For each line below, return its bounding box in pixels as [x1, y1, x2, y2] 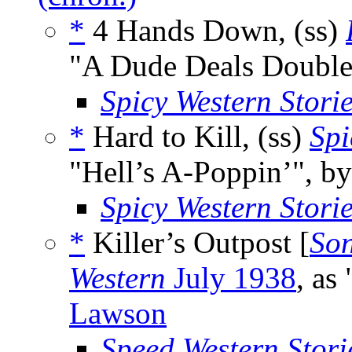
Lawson [69, 296, 167, 331]
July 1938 [166, 261, 296, 295]
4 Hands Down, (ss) [85, 13, 346, 48]
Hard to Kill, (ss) [85, 119, 310, 154]
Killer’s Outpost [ [85, 225, 310, 260]
